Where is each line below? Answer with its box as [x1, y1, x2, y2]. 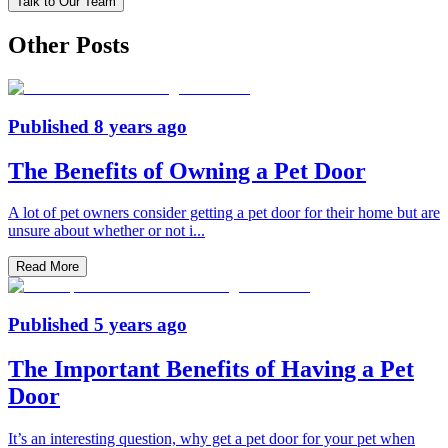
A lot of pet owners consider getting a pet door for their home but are [8, 204, 440, 222]
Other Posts [8, 31, 129, 58]
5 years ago [94, 314, 187, 336]
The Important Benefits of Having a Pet [8, 356, 414, 383]
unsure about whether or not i [8, 222, 193, 240]
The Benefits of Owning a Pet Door [8, 157, 366, 184]
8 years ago [94, 115, 187, 137]
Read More [16, 259, 79, 275]
